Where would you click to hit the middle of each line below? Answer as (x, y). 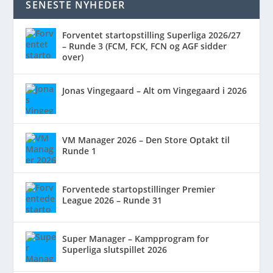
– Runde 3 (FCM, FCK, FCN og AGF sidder (145, 46)
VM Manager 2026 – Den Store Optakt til (146, 140)
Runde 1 (80, 151)
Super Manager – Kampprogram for (136, 238)
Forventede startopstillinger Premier (139, 189)
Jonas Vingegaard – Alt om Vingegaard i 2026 (155, 90)
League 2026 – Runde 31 (112, 200)
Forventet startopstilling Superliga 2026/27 (152, 35)
